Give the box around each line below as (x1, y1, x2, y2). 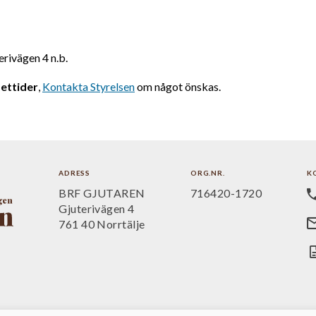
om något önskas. (135, 79, 221, 93)
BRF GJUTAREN (59, 186, 145, 200)
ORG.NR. (190, 168, 225, 177)
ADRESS (59, 168, 90, 177)
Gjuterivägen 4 (59, 201, 135, 215)
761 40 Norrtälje (59, 217, 145, 231)
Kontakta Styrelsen (42, 79, 135, 93)
